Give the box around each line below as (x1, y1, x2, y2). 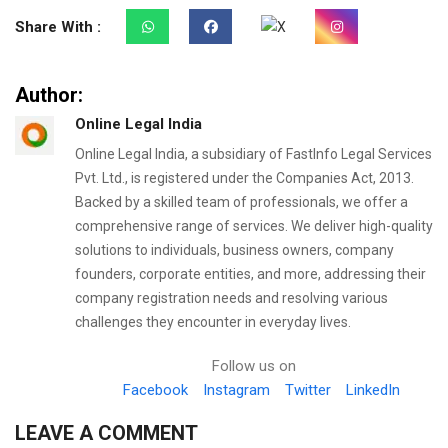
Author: (15, 83, 83, 107)
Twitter (285, 381, 331, 399)
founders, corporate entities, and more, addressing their (75, 266, 426, 282)
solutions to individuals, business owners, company (75, 242, 394, 258)
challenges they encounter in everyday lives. (75, 314, 351, 330)
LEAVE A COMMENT (15, 421, 198, 445)
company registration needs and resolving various (75, 290, 388, 306)
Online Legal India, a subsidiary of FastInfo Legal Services (75, 146, 432, 162)
